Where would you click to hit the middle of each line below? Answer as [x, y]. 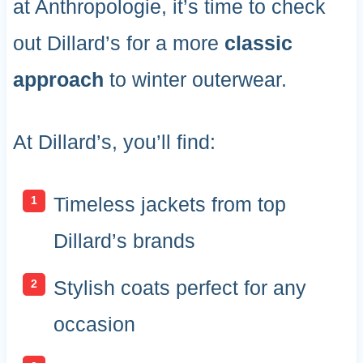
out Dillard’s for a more [118, 43]
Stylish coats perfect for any [179, 287]
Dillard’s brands [124, 241]
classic [258, 43]
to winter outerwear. [195, 80]
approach [58, 80]
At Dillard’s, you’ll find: [114, 142]
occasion [94, 324]
